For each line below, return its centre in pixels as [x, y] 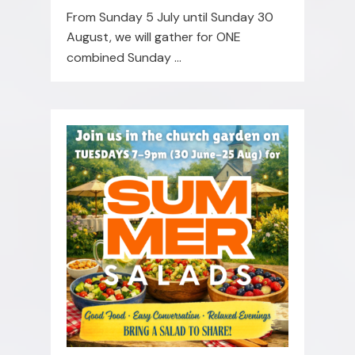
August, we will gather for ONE [154, 36]
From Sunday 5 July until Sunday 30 [170, 17]
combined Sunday [120, 57]
